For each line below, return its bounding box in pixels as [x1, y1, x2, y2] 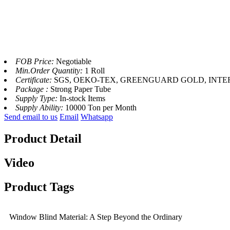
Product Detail [4, 131, 82, 145]
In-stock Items [60, 94, 105, 103]
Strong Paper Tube [50, 85, 111, 94]
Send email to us [4, 112, 57, 122]
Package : [15, 85, 50, 94]
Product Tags [4, 180, 74, 194]
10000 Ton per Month [65, 103, 137, 112]
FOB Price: [15, 57, 56, 66]
